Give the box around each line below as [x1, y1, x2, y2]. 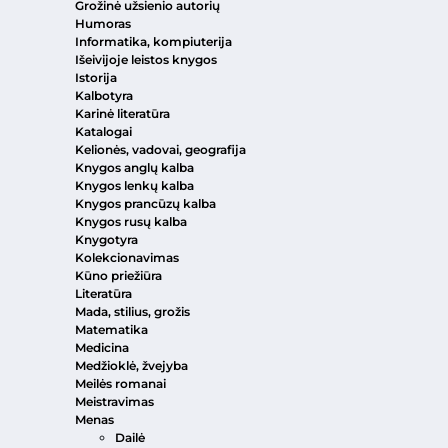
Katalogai [75, 124, 132, 140]
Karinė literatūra [75, 106, 170, 122]
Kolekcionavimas [75, 250, 179, 266]
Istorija [75, 70, 117, 86]
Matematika [75, 322, 148, 338]
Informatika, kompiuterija [75, 34, 232, 50]
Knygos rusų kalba [75, 214, 187, 230]
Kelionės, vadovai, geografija [75, 142, 246, 158]
